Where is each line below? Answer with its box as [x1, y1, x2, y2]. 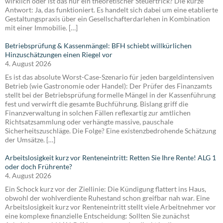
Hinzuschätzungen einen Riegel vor [5, 50, 112, 59]
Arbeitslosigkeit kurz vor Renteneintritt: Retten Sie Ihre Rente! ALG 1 [5, 153, 216, 162]
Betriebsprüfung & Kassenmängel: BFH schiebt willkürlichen [5, 41, 192, 50]
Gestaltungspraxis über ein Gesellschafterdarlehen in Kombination [5, 14, 210, 23]
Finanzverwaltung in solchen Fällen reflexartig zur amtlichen [5, 108, 191, 117]
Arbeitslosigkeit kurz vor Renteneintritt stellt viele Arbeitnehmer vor [5, 202, 216, 211]
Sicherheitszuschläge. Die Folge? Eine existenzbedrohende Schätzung [5, 126, 216, 135]
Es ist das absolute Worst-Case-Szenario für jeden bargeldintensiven [5, 72, 214, 81]
